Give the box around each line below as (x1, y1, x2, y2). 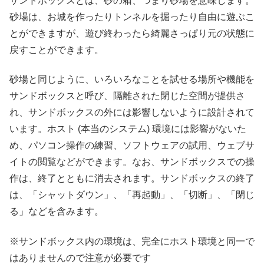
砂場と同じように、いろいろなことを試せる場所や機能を (9, 74, 255, 85)
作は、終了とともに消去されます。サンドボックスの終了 (9, 173, 255, 184)
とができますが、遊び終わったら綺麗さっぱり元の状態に (9, 28, 255, 38)
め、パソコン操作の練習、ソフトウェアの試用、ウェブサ (9, 140, 255, 151)
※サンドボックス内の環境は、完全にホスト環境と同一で (9, 236, 255, 246)
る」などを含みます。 (9, 206, 104, 217)
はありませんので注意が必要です (9, 252, 151, 263)
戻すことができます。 (9, 44, 104, 55)
